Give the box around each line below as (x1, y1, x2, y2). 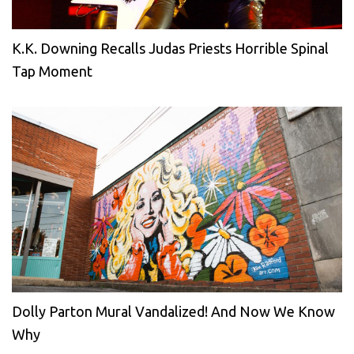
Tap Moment (12, 63, 92, 80)
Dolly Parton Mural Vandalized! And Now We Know (12, 303, 335, 320)
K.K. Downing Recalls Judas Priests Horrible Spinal (12, 40, 329, 57)
